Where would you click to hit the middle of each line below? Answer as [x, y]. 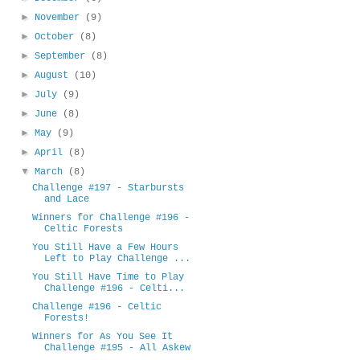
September [62, 56]
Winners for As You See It [103, 336]
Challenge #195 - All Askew [118, 348]
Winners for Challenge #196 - [111, 217]
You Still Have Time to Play [108, 277]
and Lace [67, 199]
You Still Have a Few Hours [106, 247]
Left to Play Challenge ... [118, 258]
